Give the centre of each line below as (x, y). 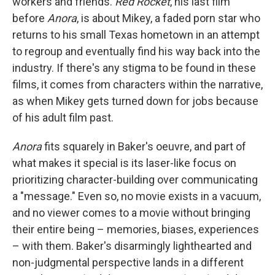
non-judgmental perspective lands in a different (128, 262)
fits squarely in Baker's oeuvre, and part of (145, 146)
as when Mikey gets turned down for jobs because (135, 101)
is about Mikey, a (121, 18)
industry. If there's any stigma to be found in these (134, 68)
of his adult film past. (63, 118)
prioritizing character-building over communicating (135, 180)
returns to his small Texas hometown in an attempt (136, 35)
